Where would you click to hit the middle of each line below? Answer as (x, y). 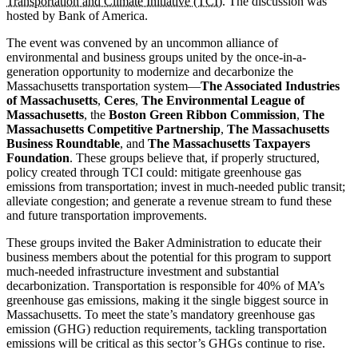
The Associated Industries (270, 86)
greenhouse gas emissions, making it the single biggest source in (167, 300)
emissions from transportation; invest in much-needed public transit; (176, 186)
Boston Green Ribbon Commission (203, 114)
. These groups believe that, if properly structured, (195, 157)
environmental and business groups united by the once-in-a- (156, 57)
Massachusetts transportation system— (103, 86)
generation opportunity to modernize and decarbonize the (150, 71)
